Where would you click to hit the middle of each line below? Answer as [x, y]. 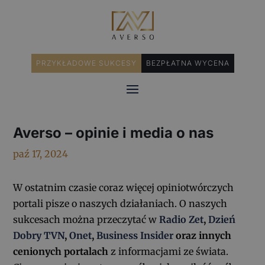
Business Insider [136, 236]
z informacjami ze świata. [170, 252]
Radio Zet [182, 220]
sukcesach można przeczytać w [85, 220]
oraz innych [204, 236]
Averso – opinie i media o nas [114, 133]
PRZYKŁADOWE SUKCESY [86, 63]
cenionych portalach [62, 252]
